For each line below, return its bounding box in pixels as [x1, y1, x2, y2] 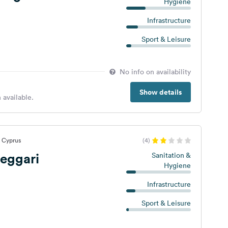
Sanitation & [151, 151, 191, 160]
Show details [139, 87, 182, 97]
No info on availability [119, 67, 191, 76]
